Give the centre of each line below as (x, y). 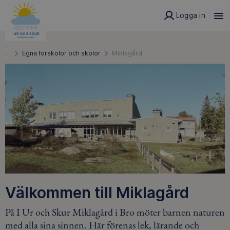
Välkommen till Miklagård (97, 192)
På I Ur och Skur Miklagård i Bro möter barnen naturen (115, 212)
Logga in (190, 15)
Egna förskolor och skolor (61, 53)
